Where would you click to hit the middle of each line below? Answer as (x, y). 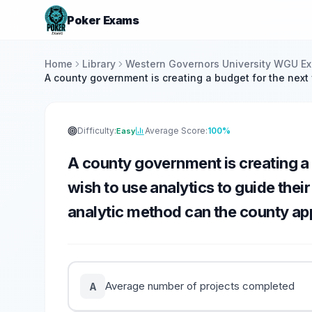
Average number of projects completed (200, 286)
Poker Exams (103, 20)
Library (99, 64)
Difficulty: (97, 131)
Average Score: (176, 131)
